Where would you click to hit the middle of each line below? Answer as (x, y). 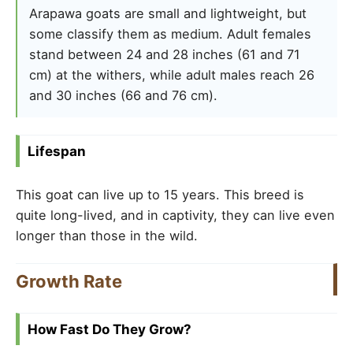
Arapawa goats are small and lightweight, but (168, 13)
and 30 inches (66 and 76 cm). (123, 95)
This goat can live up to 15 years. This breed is (160, 194)
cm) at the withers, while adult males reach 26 (172, 74)
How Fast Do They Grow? (110, 329)
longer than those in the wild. (107, 235)
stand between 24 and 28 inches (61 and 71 (165, 54)
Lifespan (57, 151)
